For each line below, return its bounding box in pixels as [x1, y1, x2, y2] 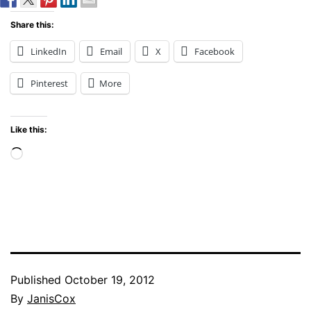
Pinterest [31, 76, 68, 90]
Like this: [10, 124, 47, 135]
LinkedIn [31, 44, 67, 58]
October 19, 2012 [65, 272, 155, 287]
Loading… [22, 145, 85, 162]
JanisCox [27, 291, 76, 305]
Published [10, 272, 65, 287]
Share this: [10, 19, 54, 30]
